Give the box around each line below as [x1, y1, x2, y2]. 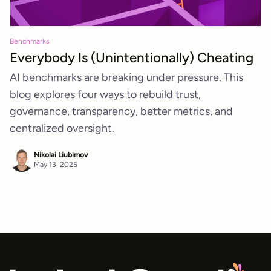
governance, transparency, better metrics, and [10, 104, 233, 118]
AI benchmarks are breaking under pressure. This [10, 70, 243, 84]
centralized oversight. [10, 121, 114, 135]
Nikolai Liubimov [34, 150, 88, 159]
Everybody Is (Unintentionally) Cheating [10, 49, 253, 66]
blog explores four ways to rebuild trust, [10, 87, 201, 101]
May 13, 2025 [34, 160, 77, 169]
